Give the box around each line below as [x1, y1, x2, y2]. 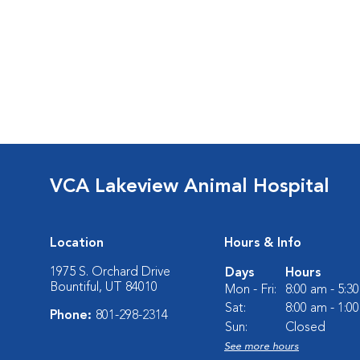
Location [50, 237, 104, 250]
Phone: [50, 309, 96, 322]
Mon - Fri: [225, 284, 276, 297]
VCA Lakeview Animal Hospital [50, 178, 329, 197]
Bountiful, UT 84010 [50, 281, 157, 294]
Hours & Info [224, 237, 301, 250]
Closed [285, 321, 325, 334]
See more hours [224, 342, 299, 352]
